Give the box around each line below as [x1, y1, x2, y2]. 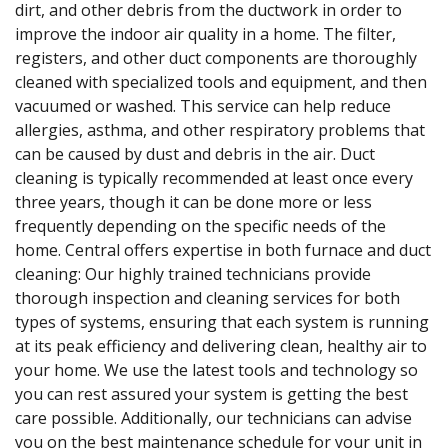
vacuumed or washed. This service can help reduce [15, 94, 391, 117]
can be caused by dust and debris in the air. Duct [15, 142, 375, 165]
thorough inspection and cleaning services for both [15, 286, 400, 309]
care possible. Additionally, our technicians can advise [15, 406, 412, 429]
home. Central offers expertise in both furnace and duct [15, 238, 431, 261]
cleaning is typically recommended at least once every [15, 166, 413, 189]
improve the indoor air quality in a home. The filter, [15, 22, 396, 45]
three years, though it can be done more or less [15, 190, 372, 213]
